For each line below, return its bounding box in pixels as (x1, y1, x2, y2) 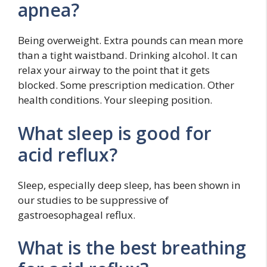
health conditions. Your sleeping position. (18, 93, 212, 107)
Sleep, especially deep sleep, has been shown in (18, 178, 240, 192)
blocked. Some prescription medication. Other (18, 78, 234, 92)
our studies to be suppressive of (18, 193, 169, 207)
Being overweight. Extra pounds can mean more (18, 33, 243, 47)
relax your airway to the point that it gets (18, 63, 210, 77)
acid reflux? (18, 142, 117, 167)
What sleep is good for (18, 120, 212, 145)
